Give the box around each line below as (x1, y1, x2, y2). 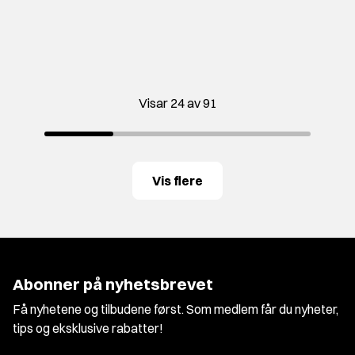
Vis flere (152, 172, 203, 189)
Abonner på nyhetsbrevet (13, 274, 213, 294)
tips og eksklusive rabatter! (13, 320, 163, 336)
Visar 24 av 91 (138, 94, 217, 111)
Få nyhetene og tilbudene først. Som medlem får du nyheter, (13, 301, 338, 317)
